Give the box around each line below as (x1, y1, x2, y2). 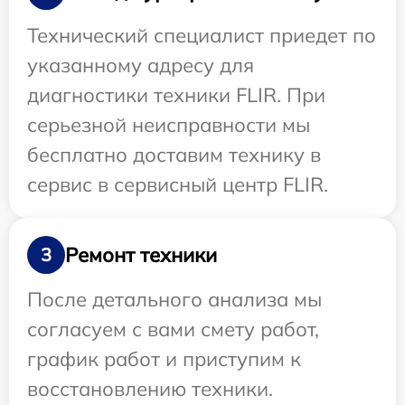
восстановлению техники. (27, 376, 273, 402)
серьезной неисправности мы (27, 112, 310, 138)
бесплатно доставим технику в (27, 142, 321, 168)
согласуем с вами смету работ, (27, 316, 319, 343)
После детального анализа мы (27, 287, 322, 313)
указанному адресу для (27, 52, 254, 79)
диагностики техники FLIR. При (27, 82, 325, 108)
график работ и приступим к (27, 346, 301, 372)
